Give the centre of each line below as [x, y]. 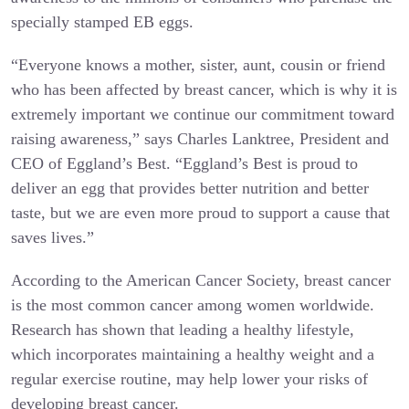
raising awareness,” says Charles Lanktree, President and [199, 138]
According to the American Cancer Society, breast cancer [200, 280]
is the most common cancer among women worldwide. [192, 304]
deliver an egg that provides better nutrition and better [189, 188]
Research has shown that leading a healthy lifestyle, [182, 329]
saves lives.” [52, 237]
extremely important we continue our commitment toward [202, 114]
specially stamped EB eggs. [102, 21]
